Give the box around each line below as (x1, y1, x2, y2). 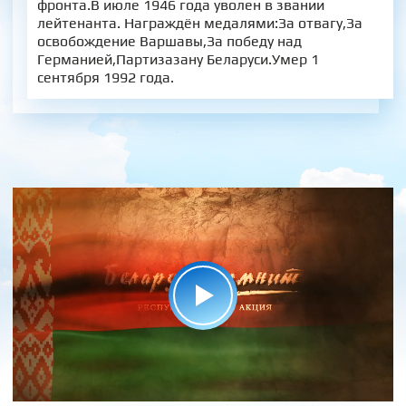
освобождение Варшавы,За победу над (36, 32, 302, 50)
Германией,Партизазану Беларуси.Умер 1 (36, 50, 319, 68)
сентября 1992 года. (36, 68, 174, 86)
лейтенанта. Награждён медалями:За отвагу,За (36, 14, 362, 32)
